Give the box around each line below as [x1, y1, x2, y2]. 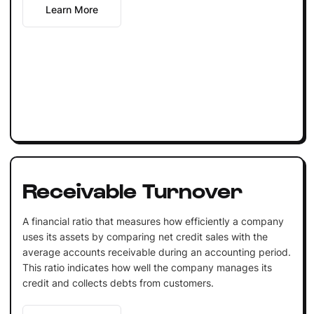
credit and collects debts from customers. [22, 276, 214, 289]
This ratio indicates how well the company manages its [22, 261, 272, 273]
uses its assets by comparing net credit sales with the [22, 230, 268, 243]
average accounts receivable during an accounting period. [22, 245, 291, 258]
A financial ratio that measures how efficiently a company [22, 214, 284, 227]
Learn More [45, 3, 98, 15]
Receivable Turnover [22, 176, 243, 202]
